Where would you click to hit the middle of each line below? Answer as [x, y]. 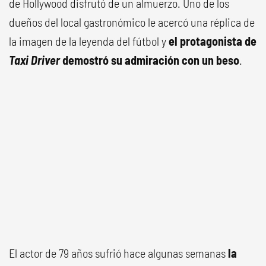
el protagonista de [213, 41]
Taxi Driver [34, 60]
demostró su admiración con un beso [150, 60]
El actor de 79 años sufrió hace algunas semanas [118, 253]
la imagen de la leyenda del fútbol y [89, 41]
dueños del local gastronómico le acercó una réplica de [132, 22]
